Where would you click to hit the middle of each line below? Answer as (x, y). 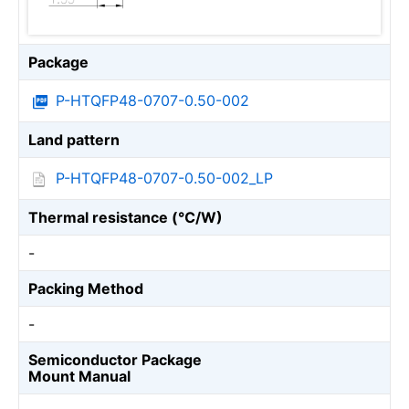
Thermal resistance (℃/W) (126, 217)
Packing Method (86, 288)
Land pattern (74, 140)
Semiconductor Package (115, 360)
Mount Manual (79, 376)
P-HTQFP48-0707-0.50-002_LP (164, 178)
